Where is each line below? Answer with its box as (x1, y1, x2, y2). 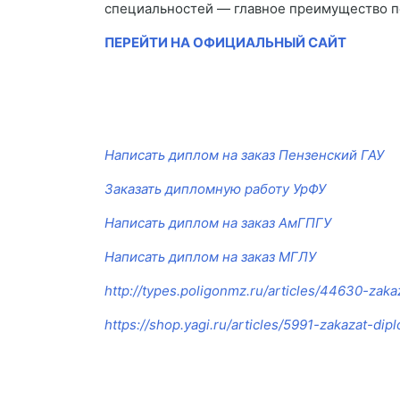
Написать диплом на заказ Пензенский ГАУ (104, 146, 384, 164)
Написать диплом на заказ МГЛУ (104, 248, 316, 266)
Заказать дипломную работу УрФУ (104, 180, 326, 198)
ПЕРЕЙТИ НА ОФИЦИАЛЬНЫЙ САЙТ (104, 34, 346, 52)
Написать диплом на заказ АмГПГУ (104, 214, 331, 232)
